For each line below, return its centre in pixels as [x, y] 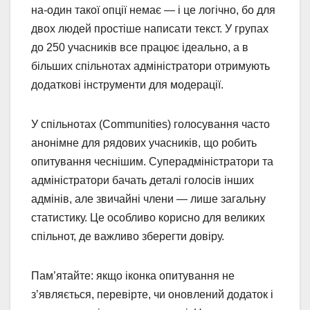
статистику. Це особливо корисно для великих [148, 217]
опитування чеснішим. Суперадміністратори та [152, 161]
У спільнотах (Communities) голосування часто [151, 124]
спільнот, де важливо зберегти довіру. [128, 236]
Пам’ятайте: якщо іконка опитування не [133, 275]
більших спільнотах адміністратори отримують [151, 66]
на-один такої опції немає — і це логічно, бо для [153, 10]
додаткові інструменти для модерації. [127, 84]
